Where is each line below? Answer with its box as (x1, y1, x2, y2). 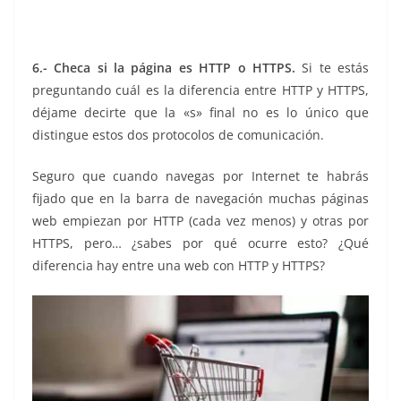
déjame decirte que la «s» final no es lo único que (32, 103, 369, 121)
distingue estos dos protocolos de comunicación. (32, 125, 324, 143)
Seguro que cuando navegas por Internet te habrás (32, 166, 369, 184)
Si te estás (294, 58, 370, 76)
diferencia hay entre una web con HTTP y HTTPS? (32, 256, 325, 274)
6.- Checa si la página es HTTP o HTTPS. (32, 58, 295, 76)
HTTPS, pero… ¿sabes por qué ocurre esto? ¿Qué (32, 234, 369, 252)
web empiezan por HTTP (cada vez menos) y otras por (32, 211, 369, 229)
